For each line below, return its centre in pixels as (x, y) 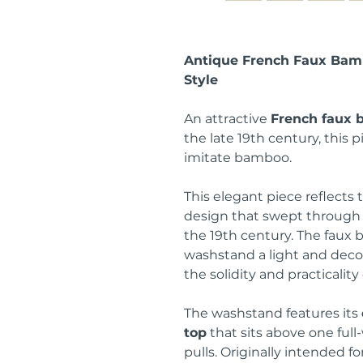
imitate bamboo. (238, 158)
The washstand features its (273, 313)
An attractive (227, 119)
